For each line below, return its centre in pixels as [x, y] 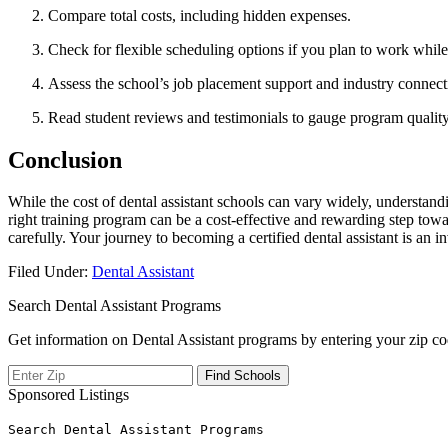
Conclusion [65, 159]
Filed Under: [50, 272]
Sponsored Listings [68, 395]
